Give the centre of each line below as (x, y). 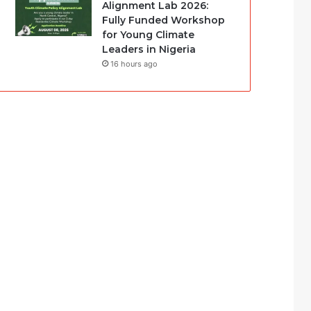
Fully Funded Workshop (164, 20)
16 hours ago (134, 64)
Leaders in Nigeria (149, 49)
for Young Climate (149, 35)
